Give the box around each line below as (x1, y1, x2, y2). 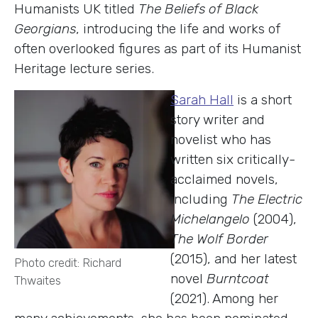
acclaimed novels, (170, 170, 278, 187)
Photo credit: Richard (14, 255, 121, 270)
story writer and (170, 111, 265, 128)
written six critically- (170, 150, 295, 168)
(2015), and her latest (170, 250, 297, 267)
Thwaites (14, 273, 61, 287)
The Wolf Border (170, 230, 268, 247)
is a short (234, 91, 292, 108)
